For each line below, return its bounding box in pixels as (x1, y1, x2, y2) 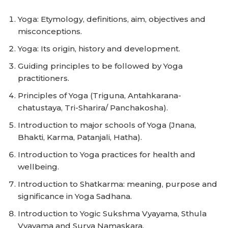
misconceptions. (18, 26, 82, 36)
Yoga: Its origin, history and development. (18, 44, 180, 53)
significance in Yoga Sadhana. (18, 191, 132, 201)
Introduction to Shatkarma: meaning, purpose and (18, 179, 217, 189)
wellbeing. (18, 162, 59, 172)
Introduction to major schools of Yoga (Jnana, (18, 120, 196, 130)
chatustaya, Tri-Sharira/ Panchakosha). (18, 103, 168, 112)
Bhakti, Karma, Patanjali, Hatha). (18, 132, 142, 142)
